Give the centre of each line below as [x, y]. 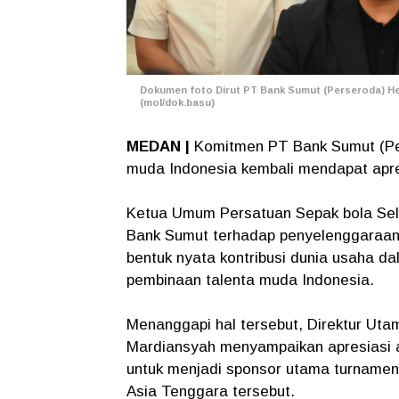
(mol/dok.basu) [177, 103]
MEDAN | [160, 147]
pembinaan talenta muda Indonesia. [250, 281]
